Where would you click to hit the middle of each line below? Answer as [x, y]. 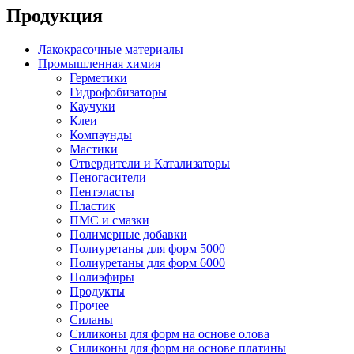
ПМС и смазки [109, 220]
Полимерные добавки [128, 235]
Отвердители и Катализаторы [150, 164]
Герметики [98, 78]
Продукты [97, 292]
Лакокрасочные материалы [111, 50]
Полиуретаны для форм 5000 [147, 249]
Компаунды [101, 135]
